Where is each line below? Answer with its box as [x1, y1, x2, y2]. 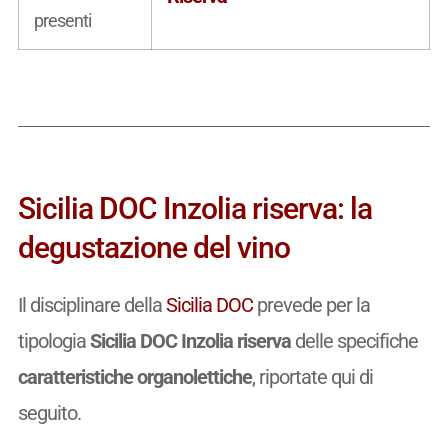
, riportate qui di [251, 365, 373, 390]
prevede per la [252, 293, 370, 318]
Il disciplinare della [17, 293, 166, 318]
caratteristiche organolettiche [17, 365, 252, 390]
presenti [33, 9, 91, 31]
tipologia [17, 329, 90, 354]
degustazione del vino [17, 230, 290, 266]
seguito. [17, 401, 81, 426]
